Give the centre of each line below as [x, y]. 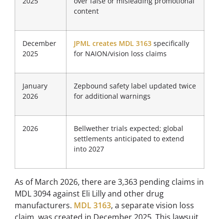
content [86, 11]
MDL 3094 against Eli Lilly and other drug [89, 193]
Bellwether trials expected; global [129, 128]
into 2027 [89, 149]
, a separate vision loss [153, 205]
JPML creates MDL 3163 [113, 43]
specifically [170, 43]
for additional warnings [112, 96]
